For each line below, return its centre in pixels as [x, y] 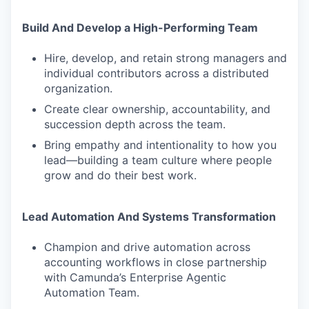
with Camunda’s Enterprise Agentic [135, 277]
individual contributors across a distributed [157, 73]
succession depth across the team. [135, 124]
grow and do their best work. [120, 175]
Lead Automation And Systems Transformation [149, 217]
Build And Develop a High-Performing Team [140, 28]
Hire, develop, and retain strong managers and [166, 58]
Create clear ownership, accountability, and [157, 109]
